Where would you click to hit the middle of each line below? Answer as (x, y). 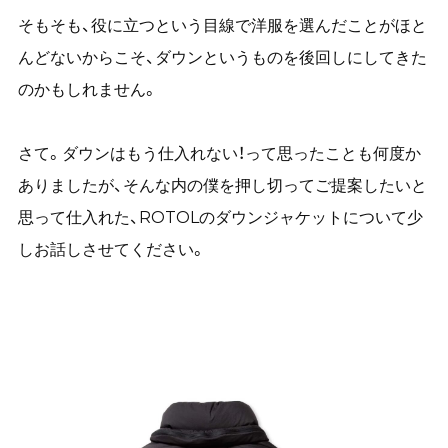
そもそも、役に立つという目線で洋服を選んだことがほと (222, 25)
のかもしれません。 (87, 89)
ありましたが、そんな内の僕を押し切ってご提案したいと (222, 185)
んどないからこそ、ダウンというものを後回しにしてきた (222, 57)
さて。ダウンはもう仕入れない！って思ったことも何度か (219, 153)
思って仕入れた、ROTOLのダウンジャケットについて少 (220, 217)
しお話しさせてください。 (111, 249)
